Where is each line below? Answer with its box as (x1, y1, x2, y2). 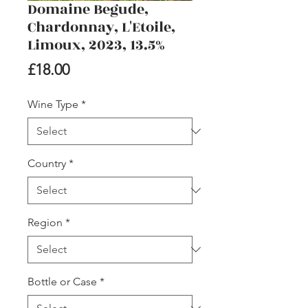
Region (27, 215, 63, 229)
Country (27, 156, 66, 170)
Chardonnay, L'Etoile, (27, 16, 175, 38)
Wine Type (27, 97, 78, 111)
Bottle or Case (27, 274, 97, 288)
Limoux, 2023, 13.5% (27, 34, 165, 56)
